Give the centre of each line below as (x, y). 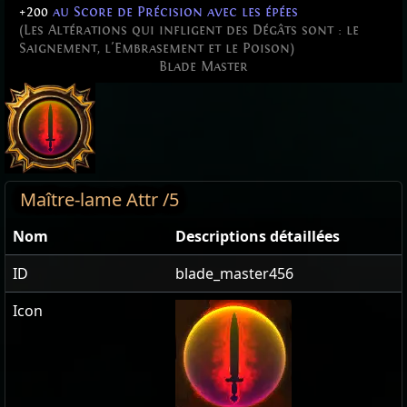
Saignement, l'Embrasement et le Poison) (157, 49)
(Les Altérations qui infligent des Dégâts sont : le (189, 30)
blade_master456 (234, 274)
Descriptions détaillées (258, 237)
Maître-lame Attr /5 (99, 200)
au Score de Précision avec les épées (173, 12)
